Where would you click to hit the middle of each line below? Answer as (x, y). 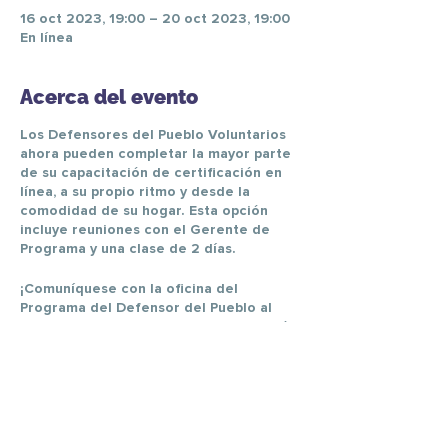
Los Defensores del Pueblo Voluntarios (153, 135)
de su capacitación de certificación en (151, 173)
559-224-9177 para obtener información (158, 327)
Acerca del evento (109, 97)
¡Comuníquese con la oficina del (129, 289)
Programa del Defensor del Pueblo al (146, 308)
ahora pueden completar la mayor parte (155, 154)
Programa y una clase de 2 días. (128, 249)
